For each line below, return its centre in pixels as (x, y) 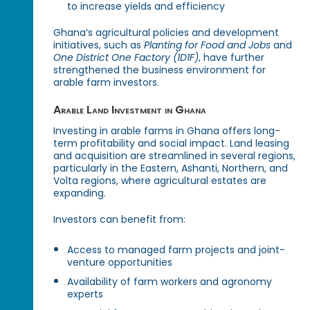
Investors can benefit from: (120, 220)
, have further (232, 58)
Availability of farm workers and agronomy (170, 281)
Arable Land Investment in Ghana (130, 110)
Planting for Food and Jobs (208, 45)
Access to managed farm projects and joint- (176, 249)
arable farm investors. (107, 83)
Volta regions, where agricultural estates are (160, 181)
